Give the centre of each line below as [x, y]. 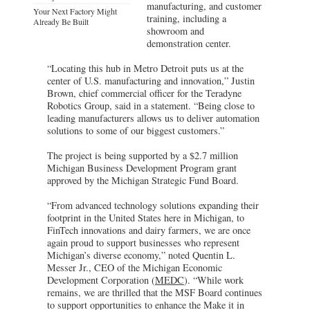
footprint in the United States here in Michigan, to [146, 217]
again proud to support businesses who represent [143, 242]
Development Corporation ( [101, 280]
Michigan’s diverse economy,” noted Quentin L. [141, 255]
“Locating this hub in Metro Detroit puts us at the [145, 68]
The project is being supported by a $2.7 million [143, 155]
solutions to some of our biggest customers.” [136, 130]
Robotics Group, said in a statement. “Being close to [151, 105]
